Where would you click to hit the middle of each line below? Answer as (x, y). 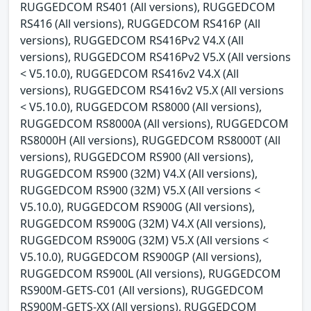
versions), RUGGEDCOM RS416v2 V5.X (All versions (152, 91)
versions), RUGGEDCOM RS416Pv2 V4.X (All (132, 41)
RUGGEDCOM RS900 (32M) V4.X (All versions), (139, 174)
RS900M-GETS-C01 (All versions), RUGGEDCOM (142, 291)
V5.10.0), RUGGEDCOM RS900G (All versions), (137, 207)
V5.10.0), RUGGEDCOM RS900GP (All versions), (141, 257)
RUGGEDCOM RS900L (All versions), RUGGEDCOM (151, 274)
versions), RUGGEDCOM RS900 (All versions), (137, 157)
